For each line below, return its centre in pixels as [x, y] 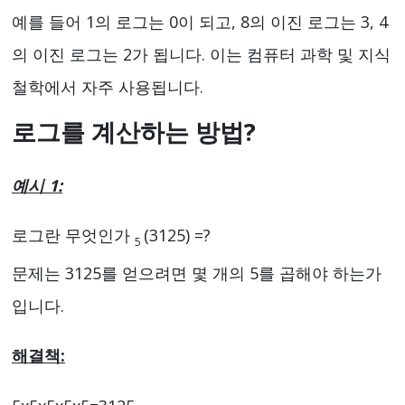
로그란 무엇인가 [73, 235]
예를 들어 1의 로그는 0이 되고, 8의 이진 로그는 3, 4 [200, 21]
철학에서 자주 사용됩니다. [108, 86]
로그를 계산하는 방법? [134, 131]
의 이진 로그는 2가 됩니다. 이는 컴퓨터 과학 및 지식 [201, 54]
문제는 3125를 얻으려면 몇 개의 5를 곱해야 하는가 [197, 273]
